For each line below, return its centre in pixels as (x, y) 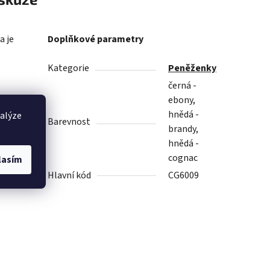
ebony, (182, 100)
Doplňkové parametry (96, 39)
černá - (183, 86)
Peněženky (193, 68)
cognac (183, 158)
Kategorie (69, 68)
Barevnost (69, 122)
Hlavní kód (70, 176)
